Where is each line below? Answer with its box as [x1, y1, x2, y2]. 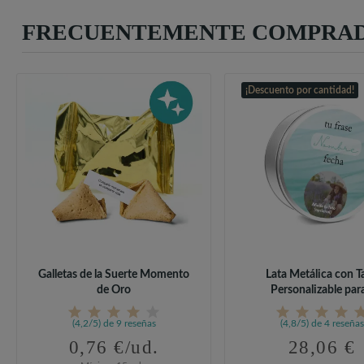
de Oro [97, 284, 131, 297]
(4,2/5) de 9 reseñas [71, 318, 156, 329]
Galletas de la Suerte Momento [38, 269, 189, 281]
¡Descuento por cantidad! [245, 85, 354, 96]
